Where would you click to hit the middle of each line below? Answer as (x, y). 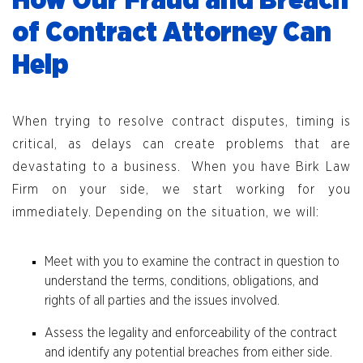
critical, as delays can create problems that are (181, 145)
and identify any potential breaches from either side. (188, 353)
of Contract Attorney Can (172, 34)
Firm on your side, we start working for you (181, 190)
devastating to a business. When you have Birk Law (181, 167)
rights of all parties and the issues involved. (162, 301)
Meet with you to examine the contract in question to (192, 262)
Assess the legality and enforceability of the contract (191, 333)
